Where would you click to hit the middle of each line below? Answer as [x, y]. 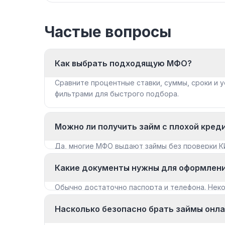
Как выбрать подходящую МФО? [123, 63]
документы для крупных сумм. [108, 198]
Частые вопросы [108, 31]
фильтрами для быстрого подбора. [117, 93]
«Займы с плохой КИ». [93, 157]
